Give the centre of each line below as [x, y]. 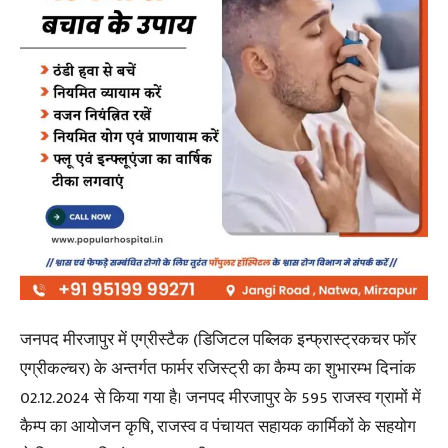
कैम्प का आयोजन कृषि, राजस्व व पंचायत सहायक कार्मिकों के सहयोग [218, 427]
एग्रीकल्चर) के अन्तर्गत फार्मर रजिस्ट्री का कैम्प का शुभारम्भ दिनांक [218, 369]
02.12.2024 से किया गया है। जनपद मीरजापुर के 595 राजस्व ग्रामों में [220, 398]
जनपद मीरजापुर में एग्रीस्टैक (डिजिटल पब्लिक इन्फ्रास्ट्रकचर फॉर [218, 340]
